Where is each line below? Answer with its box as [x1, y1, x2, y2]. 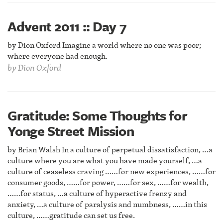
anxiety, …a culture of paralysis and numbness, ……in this [7, 198, 207, 210]
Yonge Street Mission [7, 121, 134, 140]
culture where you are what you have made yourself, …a [7, 154, 202, 166]
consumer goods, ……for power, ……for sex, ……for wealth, [7, 176, 209, 188]
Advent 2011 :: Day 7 [7, 16, 126, 36]
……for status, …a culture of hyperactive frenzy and [7, 187, 187, 199]
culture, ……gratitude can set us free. [7, 209, 135, 221]
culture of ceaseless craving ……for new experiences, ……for [7, 165, 216, 177]
